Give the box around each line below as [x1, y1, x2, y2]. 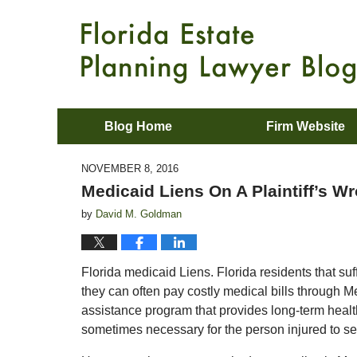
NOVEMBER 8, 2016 [81, 163, 178, 175]
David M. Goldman [96, 208, 182, 220]
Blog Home [104, 120, 172, 133]
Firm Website [266, 120, 345, 133]
